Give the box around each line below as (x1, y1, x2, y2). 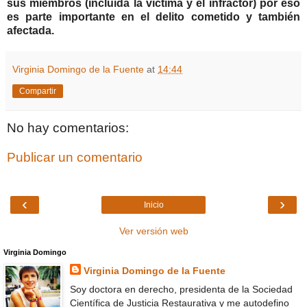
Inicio (143, 199, 164, 210)
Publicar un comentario (7, 150, 143, 165)
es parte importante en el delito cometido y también (7, 10, 300, 23)
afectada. (7, 24, 54, 36)
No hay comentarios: (7, 120, 129, 135)
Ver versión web (119, 225, 188, 236)
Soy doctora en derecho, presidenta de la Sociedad (69, 283, 293, 295)
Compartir (19, 86, 56, 96)
